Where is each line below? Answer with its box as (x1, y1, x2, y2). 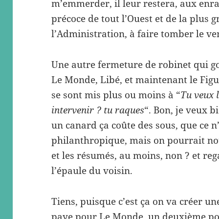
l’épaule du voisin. (51, 164, 133, 177)
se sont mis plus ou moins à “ (51, 88, 181, 102)
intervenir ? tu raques (51, 104, 145, 117)
